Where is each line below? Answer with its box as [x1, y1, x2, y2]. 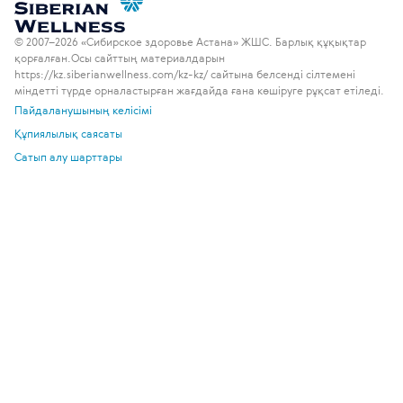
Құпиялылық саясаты [14, 126, 122, 140]
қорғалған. [14, 50, 71, 65]
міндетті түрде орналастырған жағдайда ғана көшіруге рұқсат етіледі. [14, 83, 384, 97]
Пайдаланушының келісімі [14, 103, 152, 117]
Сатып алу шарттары [14, 149, 122, 164]
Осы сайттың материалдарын [71, 50, 225, 65]
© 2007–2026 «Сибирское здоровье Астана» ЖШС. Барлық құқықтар [14, 34, 366, 49]
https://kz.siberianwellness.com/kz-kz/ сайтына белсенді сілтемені [14, 67, 355, 81]
